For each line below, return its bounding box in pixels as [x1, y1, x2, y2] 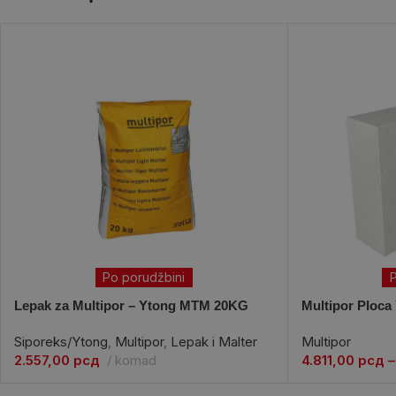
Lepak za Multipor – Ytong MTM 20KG [14, 298, 248, 313]
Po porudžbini [103, 270, 186, 285]
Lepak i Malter [171, 333, 257, 350]
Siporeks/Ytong [14, 333, 108, 350]
